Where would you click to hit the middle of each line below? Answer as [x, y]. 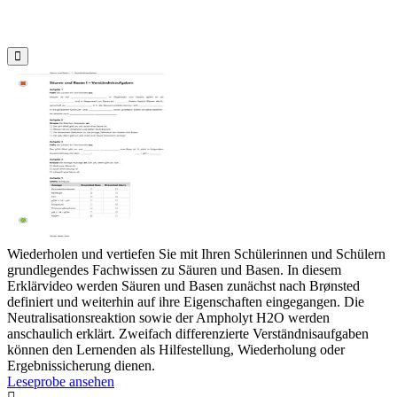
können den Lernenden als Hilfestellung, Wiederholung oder [176, 350]
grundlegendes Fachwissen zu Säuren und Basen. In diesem [174, 270]
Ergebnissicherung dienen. [81, 366]
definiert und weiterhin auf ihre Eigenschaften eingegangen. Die [186, 302]
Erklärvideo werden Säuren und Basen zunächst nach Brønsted [183, 286]
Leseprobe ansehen [61, 382]
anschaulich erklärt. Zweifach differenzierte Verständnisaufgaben [188, 334]
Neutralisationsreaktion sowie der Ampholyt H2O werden [168, 318]
